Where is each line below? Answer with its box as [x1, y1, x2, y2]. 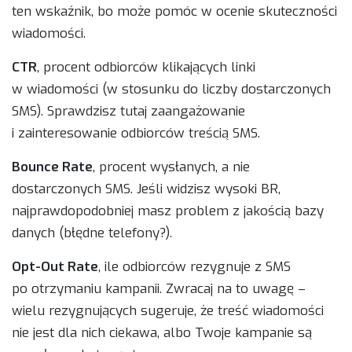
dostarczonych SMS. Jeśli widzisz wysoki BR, [12, 180, 280, 199]
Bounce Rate [12, 158, 93, 177]
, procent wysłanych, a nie [93, 158, 250, 177]
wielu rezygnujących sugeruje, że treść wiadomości [12, 302, 324, 321]
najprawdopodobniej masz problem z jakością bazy [12, 202, 324, 221]
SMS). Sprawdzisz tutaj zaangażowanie [12, 102, 245, 121]
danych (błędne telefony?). [12, 224, 172, 243]
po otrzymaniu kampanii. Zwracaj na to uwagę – [12, 280, 306, 299]
